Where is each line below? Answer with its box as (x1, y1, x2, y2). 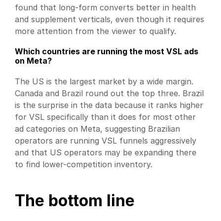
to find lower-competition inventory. (15, 159, 152, 169)
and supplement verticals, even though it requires (15, 14, 204, 24)
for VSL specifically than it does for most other (15, 111, 196, 122)
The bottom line (15, 190, 135, 210)
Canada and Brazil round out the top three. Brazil (15, 88, 204, 98)
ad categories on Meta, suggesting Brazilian (15, 123, 180, 134)
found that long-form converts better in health (15, 2, 196, 12)
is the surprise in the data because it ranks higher (15, 100, 203, 110)
